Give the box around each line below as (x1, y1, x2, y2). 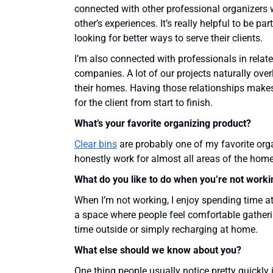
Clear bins (74, 138, 117, 151)
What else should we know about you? (74, 244, 241, 257)
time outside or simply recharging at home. (74, 224, 258, 236)
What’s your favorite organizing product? (74, 118, 251, 130)
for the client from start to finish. (74, 97, 213, 109)
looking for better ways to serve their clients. (74, 32, 263, 44)
